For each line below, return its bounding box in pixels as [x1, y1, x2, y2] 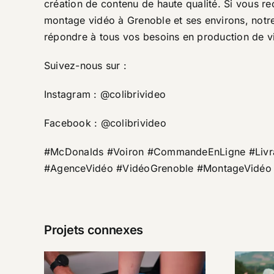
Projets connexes [44, 222, 144, 237]
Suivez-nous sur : [44, 59, 127, 72]
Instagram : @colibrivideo [44, 87, 166, 100]
